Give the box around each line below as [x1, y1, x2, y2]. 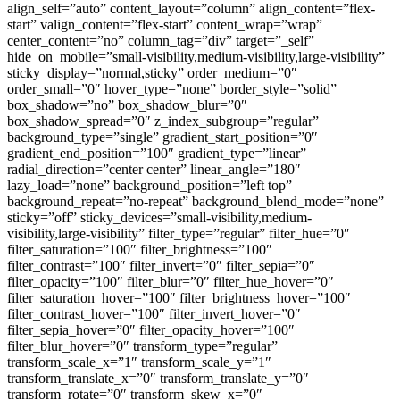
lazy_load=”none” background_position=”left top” [7, 177, 292, 193]
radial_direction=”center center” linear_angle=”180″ [7, 161, 301, 177]
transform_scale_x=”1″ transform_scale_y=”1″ [7, 354, 271, 370]
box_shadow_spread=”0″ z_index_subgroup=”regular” [7, 112, 319, 129]
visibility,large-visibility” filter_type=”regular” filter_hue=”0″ [7, 225, 350, 241]
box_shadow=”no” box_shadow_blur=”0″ [7, 96, 247, 112]
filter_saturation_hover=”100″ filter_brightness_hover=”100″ [7, 289, 351, 305]
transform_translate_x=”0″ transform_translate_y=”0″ [7, 370, 309, 386]
